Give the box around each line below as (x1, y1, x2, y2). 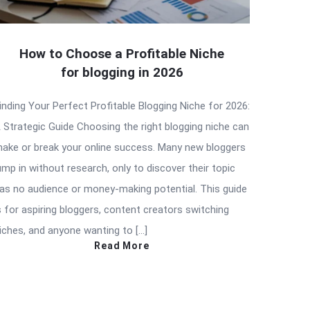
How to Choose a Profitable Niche (19, 45, 224, 62)
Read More (94, 239, 149, 251)
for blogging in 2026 (60, 64, 183, 80)
